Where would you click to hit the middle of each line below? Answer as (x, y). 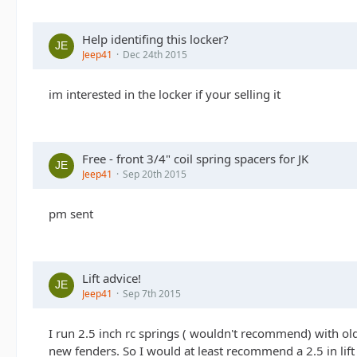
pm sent (71, 214)
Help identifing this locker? (155, 39)
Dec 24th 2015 (155, 55)
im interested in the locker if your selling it (165, 94)
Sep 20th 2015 (155, 174)
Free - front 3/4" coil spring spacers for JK (195, 159)
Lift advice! (112, 278)
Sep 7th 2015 (152, 294)
